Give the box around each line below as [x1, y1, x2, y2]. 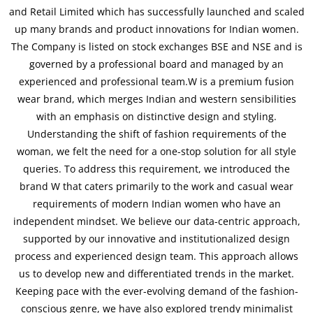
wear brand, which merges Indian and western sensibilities [17, 92, 296, 106]
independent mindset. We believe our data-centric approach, [13, 214, 300, 228]
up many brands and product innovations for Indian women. [14, 22, 299, 36]
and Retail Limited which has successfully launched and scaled [8, 5, 305, 19]
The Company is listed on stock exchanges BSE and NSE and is [10, 40, 303, 54]
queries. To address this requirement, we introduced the [23, 162, 290, 176]
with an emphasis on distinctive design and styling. [36, 110, 277, 124]
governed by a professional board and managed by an [29, 57, 284, 71]
